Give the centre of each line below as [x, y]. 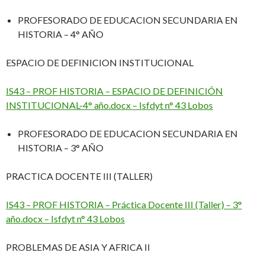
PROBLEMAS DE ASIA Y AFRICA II [79, 247]
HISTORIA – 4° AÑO [61, 34]
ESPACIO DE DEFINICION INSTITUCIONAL [100, 63]
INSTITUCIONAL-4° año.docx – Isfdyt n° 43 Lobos [109, 105]
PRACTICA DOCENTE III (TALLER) [79, 176]
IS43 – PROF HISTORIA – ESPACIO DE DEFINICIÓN [114, 91]
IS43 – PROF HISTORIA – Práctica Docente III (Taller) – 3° [124, 205]
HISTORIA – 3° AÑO [61, 148]
